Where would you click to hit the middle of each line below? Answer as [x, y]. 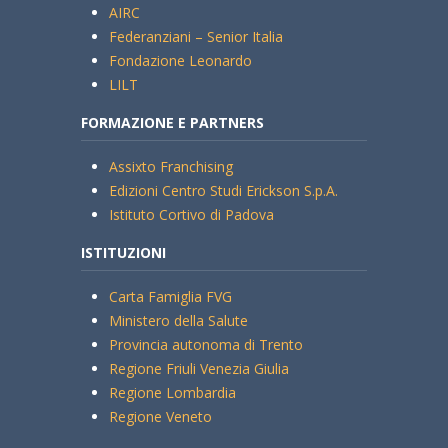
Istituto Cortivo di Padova [191, 214]
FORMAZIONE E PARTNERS [172, 122]
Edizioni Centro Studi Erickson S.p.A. [223, 190]
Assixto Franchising [170, 166]
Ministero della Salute [178, 320]
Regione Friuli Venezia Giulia [198, 368]
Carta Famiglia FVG [170, 296]
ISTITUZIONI [123, 252]
